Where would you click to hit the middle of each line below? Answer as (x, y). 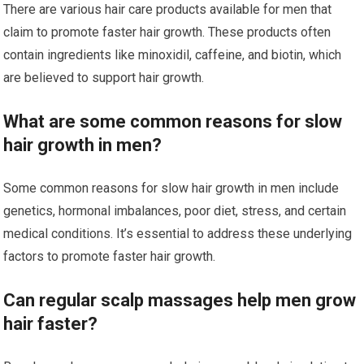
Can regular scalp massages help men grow (180, 300)
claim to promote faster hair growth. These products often (167, 32)
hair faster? (51, 323)
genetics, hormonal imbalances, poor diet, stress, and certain (175, 210)
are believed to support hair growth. (104, 77)
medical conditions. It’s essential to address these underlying (178, 233)
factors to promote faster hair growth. (110, 256)
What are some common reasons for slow (173, 121)
